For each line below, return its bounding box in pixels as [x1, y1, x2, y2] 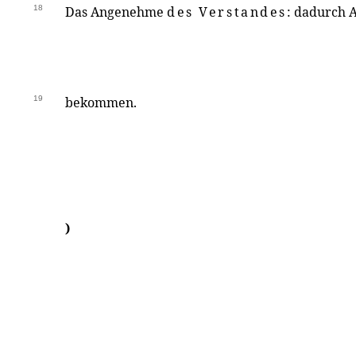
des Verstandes [167, 3, 288, 21]
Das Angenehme [65, 3, 167, 21]
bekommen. [65, 94, 137, 111]
